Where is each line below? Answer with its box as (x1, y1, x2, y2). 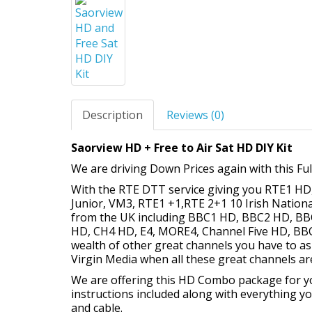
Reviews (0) (166, 107, 224, 123)
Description (82, 107, 143, 123)
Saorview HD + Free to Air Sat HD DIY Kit (71, 140, 292, 155)
